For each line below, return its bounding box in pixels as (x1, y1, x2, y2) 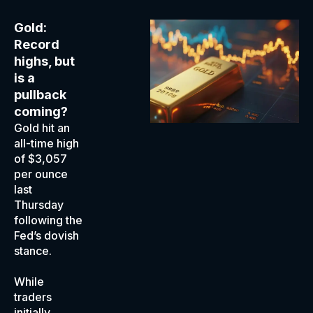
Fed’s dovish (14, 228, 79, 242)
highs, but (14, 54, 75, 68)
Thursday (14, 198, 64, 212)
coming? (14, 104, 68, 119)
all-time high (14, 136, 79, 150)
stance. (14, 244, 54, 258)
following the (14, 213, 82, 227)
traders (14, 290, 52, 304)
